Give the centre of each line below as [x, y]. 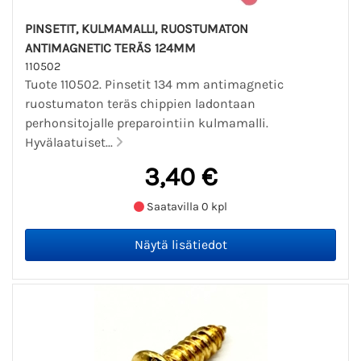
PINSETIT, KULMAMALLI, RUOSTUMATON [137, 28]
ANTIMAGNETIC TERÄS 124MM [110, 48]
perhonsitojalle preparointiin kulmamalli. [147, 122]
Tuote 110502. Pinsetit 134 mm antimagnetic [154, 84]
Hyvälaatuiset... [71, 142]
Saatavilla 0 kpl [186, 207]
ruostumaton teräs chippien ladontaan [140, 103]
